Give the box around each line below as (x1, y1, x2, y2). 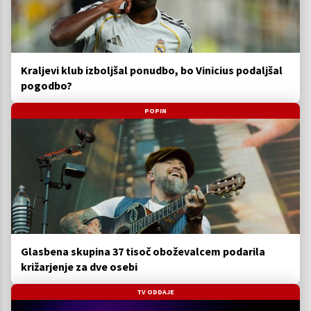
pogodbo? (21, 78, 72, 92)
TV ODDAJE (137, 287, 174, 297)
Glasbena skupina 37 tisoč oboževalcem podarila (21, 244, 265, 259)
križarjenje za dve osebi (21, 260, 137, 274)
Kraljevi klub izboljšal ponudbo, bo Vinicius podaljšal (21, 62, 283, 77)
